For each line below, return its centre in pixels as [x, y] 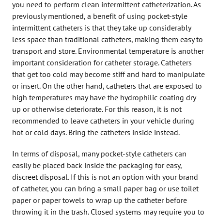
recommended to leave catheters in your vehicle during [103, 120]
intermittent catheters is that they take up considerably [101, 27]
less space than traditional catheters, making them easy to [108, 39]
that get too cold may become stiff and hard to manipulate [108, 74]
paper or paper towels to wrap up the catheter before [100, 200]
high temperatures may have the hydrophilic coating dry [104, 97]
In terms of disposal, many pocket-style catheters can [99, 153]
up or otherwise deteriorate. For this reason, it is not [97, 109]
